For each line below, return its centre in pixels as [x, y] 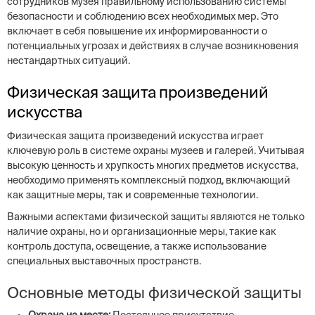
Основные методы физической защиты [154, 292]
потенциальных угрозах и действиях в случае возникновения [153, 46]
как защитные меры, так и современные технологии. [133, 195]
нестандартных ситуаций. [69, 60]
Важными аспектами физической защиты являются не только [156, 217]
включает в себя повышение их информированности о [137, 31]
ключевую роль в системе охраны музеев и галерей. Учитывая [156, 150]
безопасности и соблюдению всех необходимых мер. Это [143, 16]
